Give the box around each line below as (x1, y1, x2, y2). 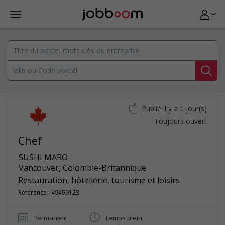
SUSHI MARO (19, 152, 68, 163)
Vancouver (19, 162, 59, 173)
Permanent (33, 213, 67, 222)
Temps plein (105, 213, 142, 222)
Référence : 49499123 (18, 188, 79, 197)
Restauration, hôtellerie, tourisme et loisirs (18, 175, 180, 186)
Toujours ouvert (154, 116, 207, 126)
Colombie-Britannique (63, 162, 146, 173)
